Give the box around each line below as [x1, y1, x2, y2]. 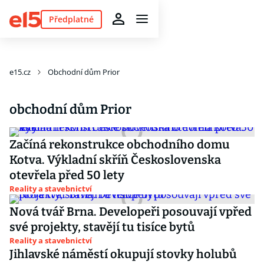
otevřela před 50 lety [9, 168, 124, 182]
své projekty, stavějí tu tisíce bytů [9, 220, 195, 234]
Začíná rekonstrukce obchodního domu [9, 137, 230, 151]
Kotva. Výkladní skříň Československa [9, 153, 221, 167]
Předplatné [48, 13, 94, 25]
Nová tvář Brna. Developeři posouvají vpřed [9, 204, 252, 219]
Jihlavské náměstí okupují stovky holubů [9, 247, 237, 261]
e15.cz [9, 67, 31, 77]
